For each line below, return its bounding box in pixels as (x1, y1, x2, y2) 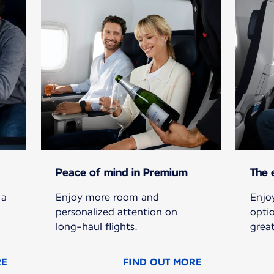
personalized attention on (56, 206, 178, 218)
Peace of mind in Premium (56, 166, 188, 179)
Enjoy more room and (56, 191, 160, 204)
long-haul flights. (56, 221, 138, 233)
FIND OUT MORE (122, 256, 201, 268)
